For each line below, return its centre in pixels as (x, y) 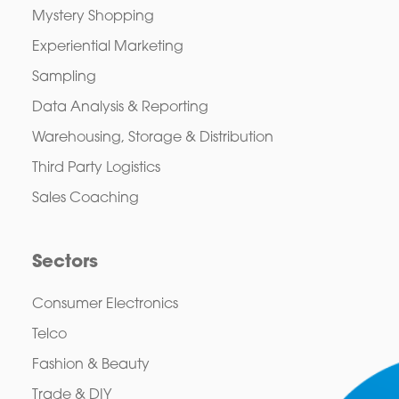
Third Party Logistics (96, 168)
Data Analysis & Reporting (120, 107)
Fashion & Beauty (90, 365)
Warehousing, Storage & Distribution (152, 138)
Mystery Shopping (93, 16)
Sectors (65, 262)
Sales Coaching (85, 198)
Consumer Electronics (105, 304)
